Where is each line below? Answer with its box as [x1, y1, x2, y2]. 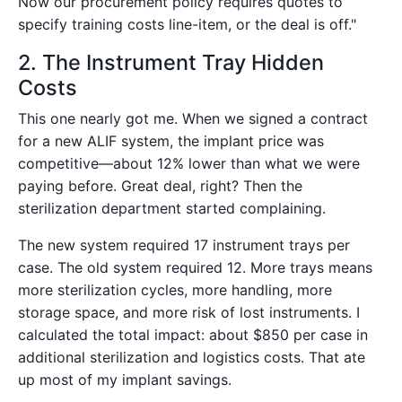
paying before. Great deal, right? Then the [18, 176, 302, 195]
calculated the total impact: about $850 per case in [18, 325, 368, 344]
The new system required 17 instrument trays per [18, 235, 350, 254]
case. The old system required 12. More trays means [18, 258, 372, 276]
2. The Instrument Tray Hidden [18, 48, 324, 75]
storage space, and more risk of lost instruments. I [18, 302, 360, 321]
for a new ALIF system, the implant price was [18, 131, 324, 150]
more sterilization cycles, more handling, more [18, 280, 332, 299]
